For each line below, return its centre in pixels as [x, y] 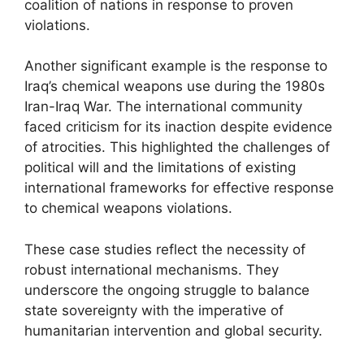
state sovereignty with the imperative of [154, 310]
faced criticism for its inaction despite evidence [178, 127]
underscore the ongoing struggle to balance [167, 290]
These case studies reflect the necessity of [165, 249]
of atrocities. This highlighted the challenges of [177, 147]
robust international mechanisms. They [152, 269]
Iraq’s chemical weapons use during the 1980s [175, 86]
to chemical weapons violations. [128, 208]
